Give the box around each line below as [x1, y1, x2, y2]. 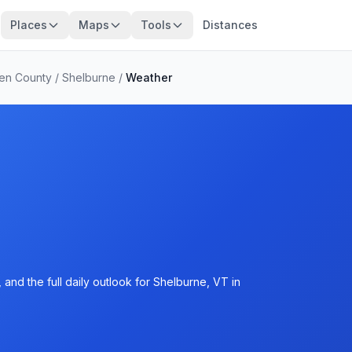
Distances [202, 18, 258, 31]
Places [9, 18, 47, 31]
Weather [126, 71, 172, 84]
